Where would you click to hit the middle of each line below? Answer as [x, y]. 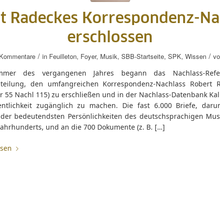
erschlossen [110, 38]
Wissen [195, 56]
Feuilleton [63, 56]
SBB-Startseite [142, 56]
